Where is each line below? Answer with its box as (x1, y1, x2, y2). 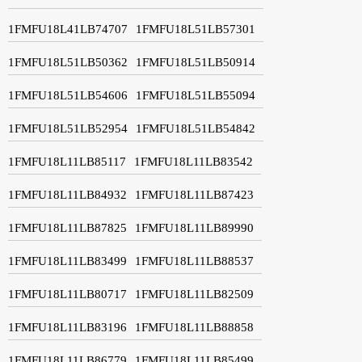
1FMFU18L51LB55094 (136, 88, 255, 102)
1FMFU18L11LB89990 (135, 221, 254, 234)
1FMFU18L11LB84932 (8, 187, 127, 201)
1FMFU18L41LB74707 (8, 22, 128, 36)
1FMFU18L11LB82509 (135, 287, 254, 301)
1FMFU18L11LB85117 (8, 154, 126, 168)
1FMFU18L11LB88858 (135, 320, 254, 334)
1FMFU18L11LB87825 (8, 221, 127, 234)
